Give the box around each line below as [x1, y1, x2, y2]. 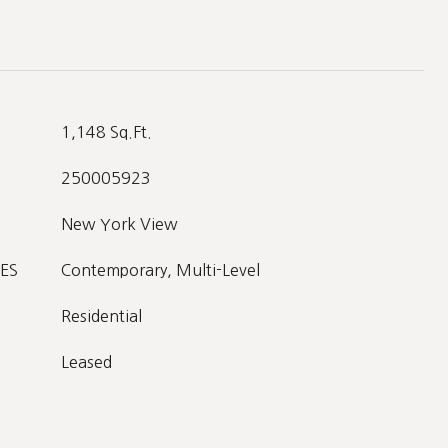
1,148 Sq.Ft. [61, 124, 152, 140]
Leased [61, 354, 112, 370]
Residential [61, 308, 142, 324]
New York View [61, 216, 178, 232]
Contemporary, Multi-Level [61, 262, 260, 278]
